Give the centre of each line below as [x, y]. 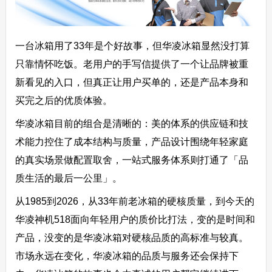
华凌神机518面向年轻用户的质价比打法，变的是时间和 [135, 219]
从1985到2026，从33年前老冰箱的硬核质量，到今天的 [134, 201]
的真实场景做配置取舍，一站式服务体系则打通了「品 [131, 160]
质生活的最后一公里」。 [68, 178]
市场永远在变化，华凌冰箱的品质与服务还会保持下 [127, 256]
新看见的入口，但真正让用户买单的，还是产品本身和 [131, 82]
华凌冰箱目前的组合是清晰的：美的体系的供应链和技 [131, 123]
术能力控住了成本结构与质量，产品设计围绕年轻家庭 [131, 141]
